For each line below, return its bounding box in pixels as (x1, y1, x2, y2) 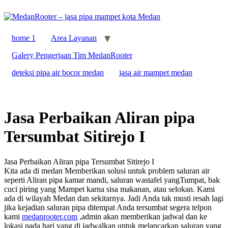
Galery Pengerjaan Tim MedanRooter (12, 51, 132, 60)
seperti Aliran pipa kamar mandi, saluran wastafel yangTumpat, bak (4, 175, 220, 184)
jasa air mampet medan (119, 68, 192, 77)
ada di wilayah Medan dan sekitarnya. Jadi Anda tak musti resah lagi (4, 193, 223, 203)
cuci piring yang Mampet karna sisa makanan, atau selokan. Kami (4, 184, 215, 193)
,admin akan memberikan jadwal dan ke (77, 212, 207, 221)
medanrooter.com (22, 212, 77, 221)
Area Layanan (51, 34, 97, 42)
